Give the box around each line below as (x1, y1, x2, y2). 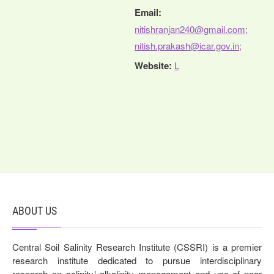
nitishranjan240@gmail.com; (135, 22, 248, 35)
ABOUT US (12, 204, 57, 217)
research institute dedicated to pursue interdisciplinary (12, 253, 262, 267)
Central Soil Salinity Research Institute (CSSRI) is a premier (12, 240, 262, 253)
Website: (135, 58, 172, 72)
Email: (135, 5, 161, 19)
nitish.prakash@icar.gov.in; (135, 39, 242, 52)
